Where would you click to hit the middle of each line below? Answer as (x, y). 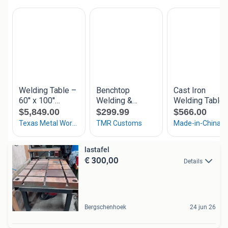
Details (193, 161)
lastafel (97, 149)
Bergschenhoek (105, 207)
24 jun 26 (203, 207)
